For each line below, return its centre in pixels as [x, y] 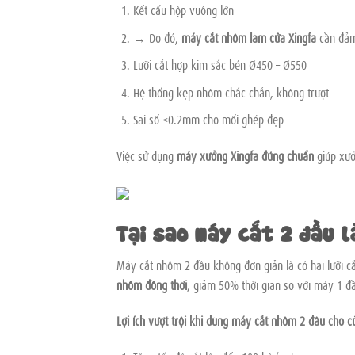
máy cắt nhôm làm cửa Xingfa [248, 37]
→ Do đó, [157, 37]
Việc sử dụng [147, 156]
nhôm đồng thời [152, 284]
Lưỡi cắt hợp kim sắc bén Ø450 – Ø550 [219, 65]
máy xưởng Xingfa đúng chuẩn [245, 156]
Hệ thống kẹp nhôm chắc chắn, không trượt [231, 92]
